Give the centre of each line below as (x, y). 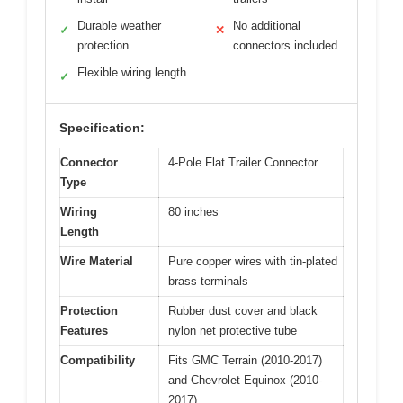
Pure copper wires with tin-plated (253, 261)
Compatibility (98, 360)
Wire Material (97, 261)
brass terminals (208, 281)
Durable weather (119, 25)
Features (84, 330)
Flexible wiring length (132, 72)
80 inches (193, 211)
